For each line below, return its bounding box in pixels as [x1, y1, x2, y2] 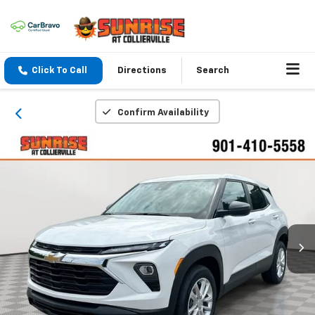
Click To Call [32, 66, 87, 76]
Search [196, 66, 229, 76]
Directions [117, 66, 167, 76]
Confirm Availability [117, 108, 209, 118]
